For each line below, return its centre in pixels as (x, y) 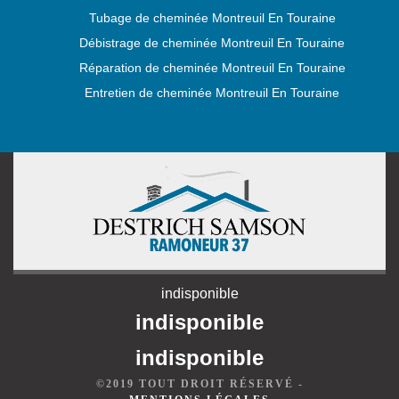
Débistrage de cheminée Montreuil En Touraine (212, 43)
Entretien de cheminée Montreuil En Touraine (212, 93)
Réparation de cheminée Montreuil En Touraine (212, 68)
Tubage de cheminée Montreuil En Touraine (212, 18)
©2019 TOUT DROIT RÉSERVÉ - (199, 384)
